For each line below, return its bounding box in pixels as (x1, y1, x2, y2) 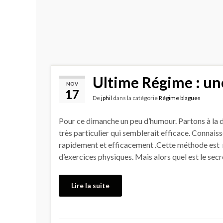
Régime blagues (159, 94, 201, 102)
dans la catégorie (112, 94, 159, 102)
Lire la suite (71, 181, 110, 190)
